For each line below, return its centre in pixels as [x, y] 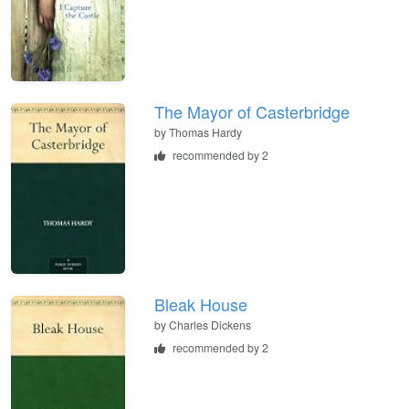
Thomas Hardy [205, 132]
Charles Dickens [210, 325]
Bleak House [201, 304]
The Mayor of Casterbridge [252, 112]
